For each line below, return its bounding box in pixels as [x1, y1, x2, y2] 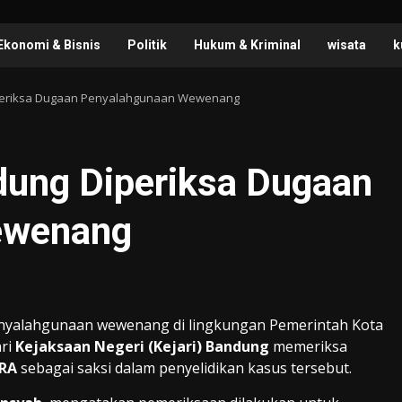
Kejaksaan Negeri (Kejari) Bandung [15, 336, 269, 357]
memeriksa [269, 336, 347, 357]
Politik [127, 38, 167, 53]
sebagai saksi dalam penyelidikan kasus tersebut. [17, 358, 352, 379]
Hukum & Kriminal [194, 38, 301, 53]
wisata [328, 38, 366, 53]
